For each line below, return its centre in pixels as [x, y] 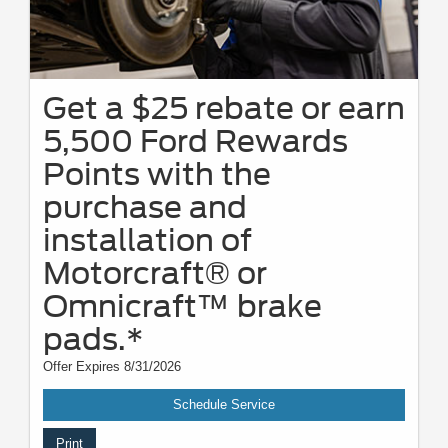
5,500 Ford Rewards [195, 141]
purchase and [145, 207]
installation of [147, 240]
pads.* [93, 339]
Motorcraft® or [155, 273]
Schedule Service [224, 405]
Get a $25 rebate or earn [224, 108]
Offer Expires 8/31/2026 [112, 367]
